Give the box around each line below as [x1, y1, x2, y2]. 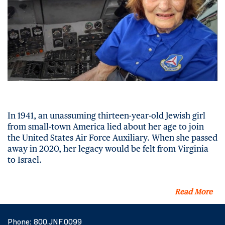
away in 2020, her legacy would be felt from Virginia [8, 143, 208, 154]
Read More [175, 187, 212, 196]
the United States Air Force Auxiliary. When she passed [8, 132, 217, 143]
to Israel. [8, 154, 42, 165]
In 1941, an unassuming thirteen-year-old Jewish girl [8, 110, 205, 121]
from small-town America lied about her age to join [8, 121, 204, 132]
